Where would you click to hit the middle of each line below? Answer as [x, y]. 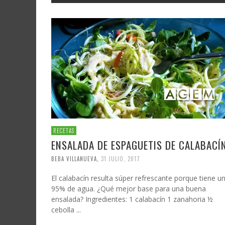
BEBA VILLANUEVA [74, 158]
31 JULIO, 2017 [121, 158]
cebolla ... [66, 209]
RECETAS [64, 131]
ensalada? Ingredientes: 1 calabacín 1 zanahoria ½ [132, 199]
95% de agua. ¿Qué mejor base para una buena [129, 188]
